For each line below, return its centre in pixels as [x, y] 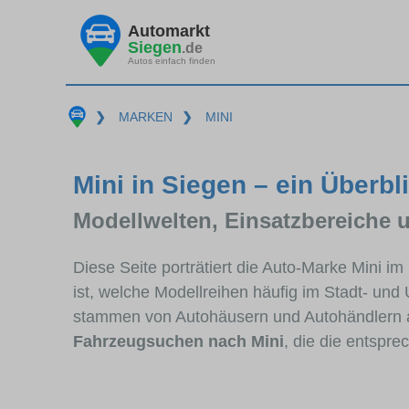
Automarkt [169, 31]
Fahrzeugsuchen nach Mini [178, 341]
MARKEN [145, 117]
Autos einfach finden [172, 60]
